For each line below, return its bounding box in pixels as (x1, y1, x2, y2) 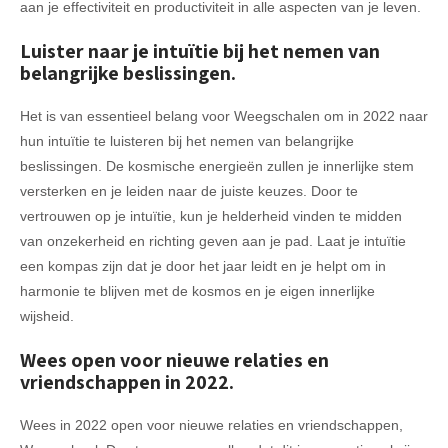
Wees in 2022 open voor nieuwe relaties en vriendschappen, (20, 416, 403, 433)
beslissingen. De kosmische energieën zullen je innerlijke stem (20, 157, 414, 174)
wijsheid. (20, 307, 74, 324)
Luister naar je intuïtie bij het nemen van (20, 37, 380, 64)
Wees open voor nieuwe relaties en (20, 346, 329, 373)
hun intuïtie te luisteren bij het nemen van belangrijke (20, 132, 354, 149)
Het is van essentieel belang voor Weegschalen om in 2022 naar (20, 107, 428, 124)
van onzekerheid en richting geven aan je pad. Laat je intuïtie (20, 232, 406, 249)
